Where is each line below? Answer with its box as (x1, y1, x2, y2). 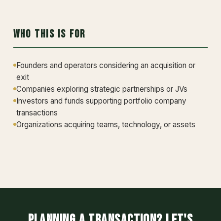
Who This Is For (13, 28, 86, 41)
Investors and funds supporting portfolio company (16, 96, 186, 106)
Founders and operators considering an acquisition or (16, 61, 195, 70)
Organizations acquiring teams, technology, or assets (16, 120, 195, 129)
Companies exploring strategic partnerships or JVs (16, 84, 187, 94)
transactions (16, 108, 58, 117)
